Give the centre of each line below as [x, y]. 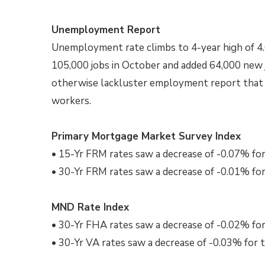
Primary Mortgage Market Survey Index [146, 136]
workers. [71, 101]
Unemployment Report [106, 30]
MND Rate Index [90, 207]
